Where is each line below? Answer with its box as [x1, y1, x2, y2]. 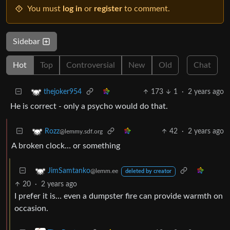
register [94, 4, 122, 13]
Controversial [66, 61, 115, 69]
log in [63, 4, 82, 13]
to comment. [122, 4, 170, 13]
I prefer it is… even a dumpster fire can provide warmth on [14, 191, 223, 200]
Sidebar [13, 37, 42, 46]
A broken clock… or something [11, 141, 120, 150]
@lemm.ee [90, 168, 118, 174]
